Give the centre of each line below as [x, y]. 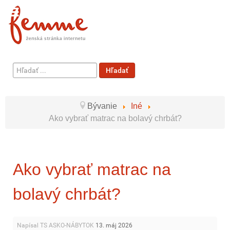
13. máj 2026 [114, 225]
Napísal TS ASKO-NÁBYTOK [56, 225]
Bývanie [103, 106]
